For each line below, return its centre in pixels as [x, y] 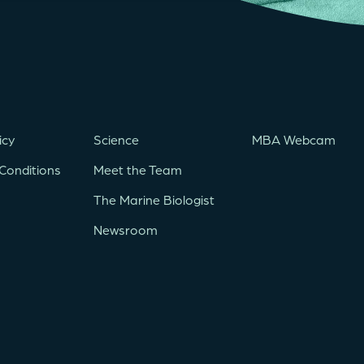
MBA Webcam [294, 140]
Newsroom [126, 230]
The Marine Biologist [154, 200]
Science [116, 140]
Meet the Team [138, 170]
